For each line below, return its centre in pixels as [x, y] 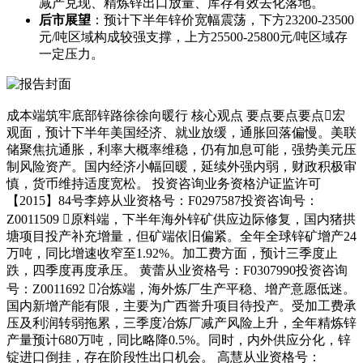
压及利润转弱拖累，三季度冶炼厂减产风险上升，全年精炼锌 [181, 322]
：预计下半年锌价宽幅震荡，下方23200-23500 [222, 19]
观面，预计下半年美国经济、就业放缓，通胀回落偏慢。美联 [181, 132]
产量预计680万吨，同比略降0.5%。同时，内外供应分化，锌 [179, 340]
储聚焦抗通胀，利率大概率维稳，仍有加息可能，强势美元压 [181, 149]
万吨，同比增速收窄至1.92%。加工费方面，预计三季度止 [172, 253]
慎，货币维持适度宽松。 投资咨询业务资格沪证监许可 [164, 183]
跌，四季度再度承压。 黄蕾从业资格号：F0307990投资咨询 [177, 270]
